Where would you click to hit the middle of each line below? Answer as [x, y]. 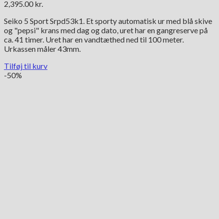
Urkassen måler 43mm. [42, 48]
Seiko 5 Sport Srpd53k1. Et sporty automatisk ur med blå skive [108, 21]
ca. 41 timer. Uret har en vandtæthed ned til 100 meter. [94, 39]
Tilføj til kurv [26, 66]
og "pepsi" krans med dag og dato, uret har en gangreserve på [106, 30]
